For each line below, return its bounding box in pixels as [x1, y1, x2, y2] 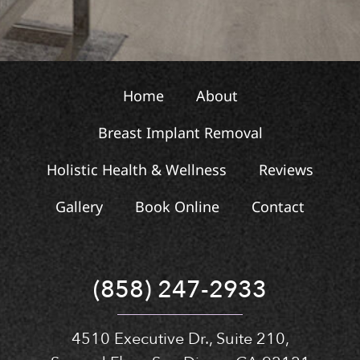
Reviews [259, 159, 313, 179]
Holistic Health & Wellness [47, 159, 227, 179]
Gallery [55, 196, 103, 216]
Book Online [135, 196, 219, 216]
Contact [252, 196, 305, 216]
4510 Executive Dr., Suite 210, [71, 327, 289, 350]
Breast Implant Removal [97, 122, 263, 142]
